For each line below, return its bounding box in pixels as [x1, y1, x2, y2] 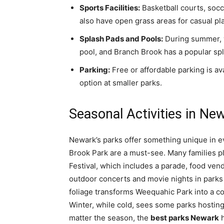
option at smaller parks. [79, 78, 162, 87]
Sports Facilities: [79, 3, 140, 12]
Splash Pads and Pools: [79, 34, 163, 43]
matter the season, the [69, 213, 150, 222]
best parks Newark [150, 213, 219, 222]
